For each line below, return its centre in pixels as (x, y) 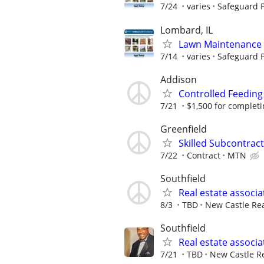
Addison (179, 79)
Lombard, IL (187, 30)
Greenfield (184, 129)
